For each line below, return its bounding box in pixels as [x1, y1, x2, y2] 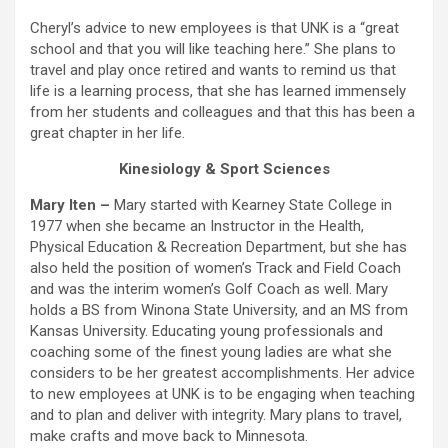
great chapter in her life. [30, 124, 185, 142]
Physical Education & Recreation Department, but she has [30, 238, 407, 256]
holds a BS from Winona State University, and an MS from [30, 301, 408, 319]
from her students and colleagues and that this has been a [30, 103, 415, 121]
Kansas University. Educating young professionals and [30, 322, 383, 340]
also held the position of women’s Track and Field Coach [30, 259, 401, 277]
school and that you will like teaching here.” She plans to [30, 40, 396, 58]
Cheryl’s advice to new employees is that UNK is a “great [30, 19, 399, 37]
